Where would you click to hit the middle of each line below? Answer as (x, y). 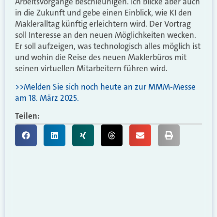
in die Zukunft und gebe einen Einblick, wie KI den (103, 13)
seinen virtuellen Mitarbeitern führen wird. (91, 69)
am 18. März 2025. (47, 98)
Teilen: (27, 116)
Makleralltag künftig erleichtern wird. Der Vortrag (103, 24)
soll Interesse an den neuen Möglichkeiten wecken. (106, 35)
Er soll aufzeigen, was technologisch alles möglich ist (108, 46)
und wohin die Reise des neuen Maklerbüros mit (101, 57)
